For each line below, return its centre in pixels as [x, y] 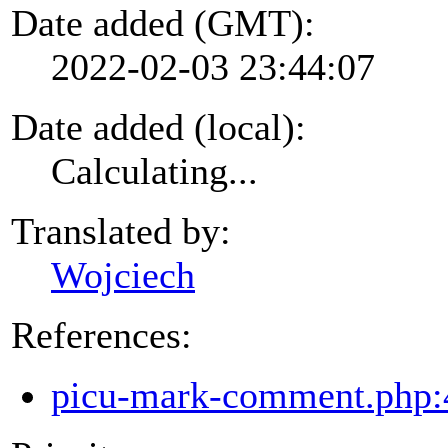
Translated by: [121, 230]
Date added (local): [158, 126]
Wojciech [123, 274]
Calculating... [154, 170]
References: [101, 334]
